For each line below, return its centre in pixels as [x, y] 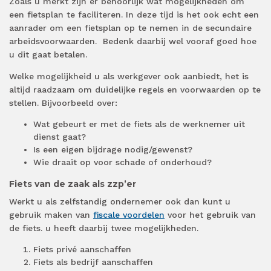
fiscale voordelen [129, 215]
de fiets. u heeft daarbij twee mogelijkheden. [104, 228]
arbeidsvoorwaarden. [53, 41]
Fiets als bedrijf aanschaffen [93, 262]
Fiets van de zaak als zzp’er [73, 184]
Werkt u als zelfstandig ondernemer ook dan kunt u [120, 202]
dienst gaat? [60, 137]
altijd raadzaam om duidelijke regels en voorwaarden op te [135, 90]
